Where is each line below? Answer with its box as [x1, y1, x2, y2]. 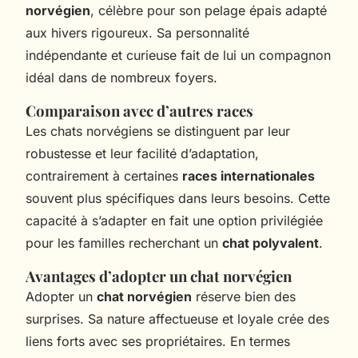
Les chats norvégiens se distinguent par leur [26, 122, 290, 139]
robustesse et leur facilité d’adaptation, [26, 145, 259, 161]
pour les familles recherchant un [26, 234, 222, 251]
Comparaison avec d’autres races [26, 100, 253, 121]
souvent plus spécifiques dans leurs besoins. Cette [26, 189, 330, 206]
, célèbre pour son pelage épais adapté [90, 2, 327, 18]
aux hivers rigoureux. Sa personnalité [26, 24, 249, 41]
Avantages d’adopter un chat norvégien [26, 265, 292, 286]
